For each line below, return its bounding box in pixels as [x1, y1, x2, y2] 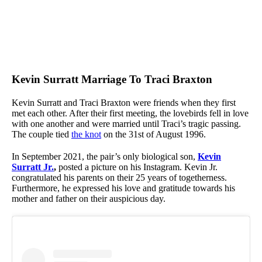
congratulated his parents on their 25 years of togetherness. [12, 173, 227, 183]
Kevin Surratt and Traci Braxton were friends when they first [12, 98, 236, 108]
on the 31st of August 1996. [101, 129, 206, 140]
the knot [71, 129, 101, 140]
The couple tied [12, 129, 71, 140]
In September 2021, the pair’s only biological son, [12, 151, 198, 162]
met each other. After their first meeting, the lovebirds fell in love [12, 108, 249, 119]
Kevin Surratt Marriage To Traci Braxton [12, 73, 212, 86]
